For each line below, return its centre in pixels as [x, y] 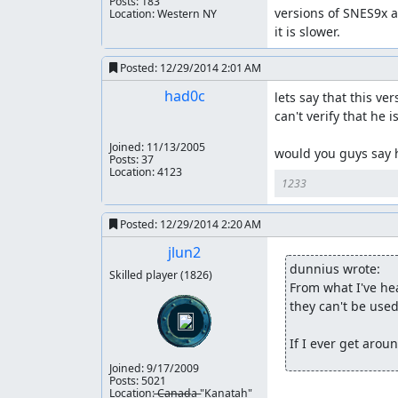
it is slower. [307, 32]
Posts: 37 [131, 159]
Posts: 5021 [138, 381]
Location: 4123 [146, 172]
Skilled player [145, 275]
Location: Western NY [163, 14]
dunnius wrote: [334, 269]
